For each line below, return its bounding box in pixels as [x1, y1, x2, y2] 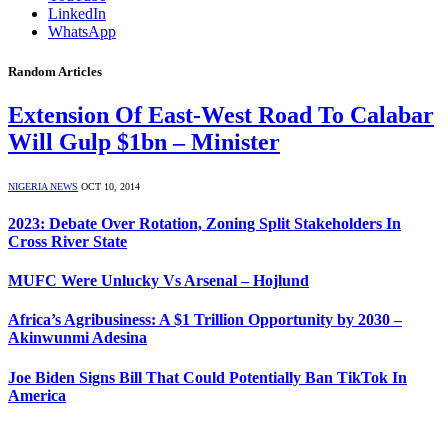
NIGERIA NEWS [8, 180, 78, 192]
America [8, 386, 66, 404]
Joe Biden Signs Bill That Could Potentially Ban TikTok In [8, 368, 407, 386]
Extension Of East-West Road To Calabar [8, 101, 434, 128]
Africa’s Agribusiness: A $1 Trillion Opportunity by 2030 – [8, 311, 402, 329]
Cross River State [8, 232, 127, 250]
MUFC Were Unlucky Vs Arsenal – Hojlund [8, 272, 309, 290]
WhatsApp [48, 23, 116, 41]
